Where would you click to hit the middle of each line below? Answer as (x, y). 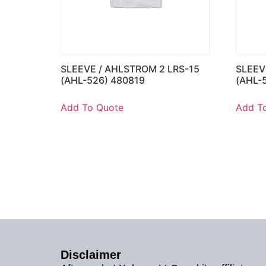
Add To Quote (92, 107)
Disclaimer (91, 254)
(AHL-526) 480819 (103, 80)
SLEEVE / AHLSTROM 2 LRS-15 (130, 69)
